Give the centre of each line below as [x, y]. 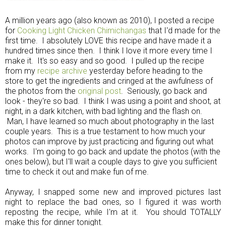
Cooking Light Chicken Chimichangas [82, 30]
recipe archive [63, 71]
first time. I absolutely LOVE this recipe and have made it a [108, 40]
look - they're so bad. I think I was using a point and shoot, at [113, 101]
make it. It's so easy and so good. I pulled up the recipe [105, 61]
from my [21, 71]
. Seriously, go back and [164, 91]
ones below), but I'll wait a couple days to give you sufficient [111, 161]
